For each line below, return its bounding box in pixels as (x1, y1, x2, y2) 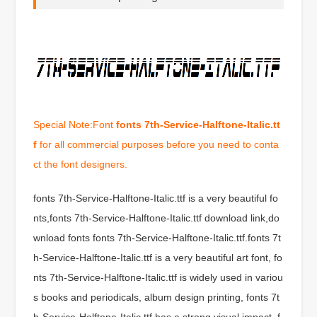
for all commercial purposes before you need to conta (37, 138, 279, 150)
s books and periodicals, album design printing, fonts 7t (33, 291, 280, 303)
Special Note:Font (33, 118, 117, 130)
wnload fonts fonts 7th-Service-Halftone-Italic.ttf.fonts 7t (33, 231, 282, 243)
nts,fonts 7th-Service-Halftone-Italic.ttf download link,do (33, 212, 280, 224)
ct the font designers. (33, 158, 128, 170)
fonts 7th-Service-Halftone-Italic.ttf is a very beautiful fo (33, 192, 279, 204)
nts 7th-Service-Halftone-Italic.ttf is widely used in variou (33, 271, 284, 283)
